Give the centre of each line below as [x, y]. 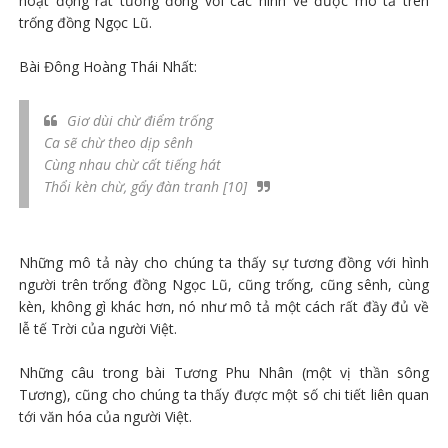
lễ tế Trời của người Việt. [97, 328]
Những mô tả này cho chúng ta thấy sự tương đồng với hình [224, 262]
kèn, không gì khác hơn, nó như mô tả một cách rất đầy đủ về [224, 306]
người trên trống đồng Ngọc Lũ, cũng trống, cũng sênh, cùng [224, 284]
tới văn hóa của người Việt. [105, 416]
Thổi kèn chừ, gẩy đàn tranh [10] [145, 186]
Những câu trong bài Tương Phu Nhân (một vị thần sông [224, 372]
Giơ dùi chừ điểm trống [139, 120]
